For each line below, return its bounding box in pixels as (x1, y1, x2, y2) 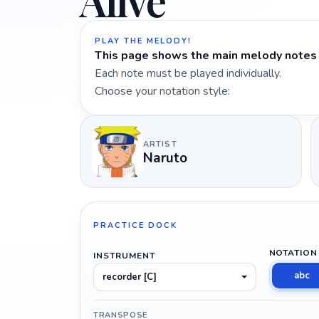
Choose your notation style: (95, 83, 230, 99)
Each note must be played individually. (95, 66, 281, 81)
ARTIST (143, 138, 177, 150)
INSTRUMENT (93, 249, 155, 261)
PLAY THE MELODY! (95, 36, 192, 46)
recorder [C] (103, 270, 157, 283)
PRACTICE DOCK (93, 220, 177, 231)
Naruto (143, 148, 187, 167)
